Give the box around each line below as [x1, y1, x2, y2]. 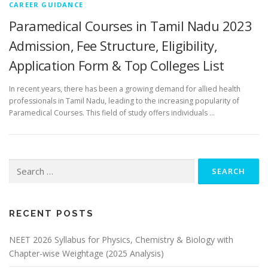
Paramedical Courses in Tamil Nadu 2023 [9, 17, 252, 35]
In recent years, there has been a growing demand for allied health [9, 84, 240, 95]
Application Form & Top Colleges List [9, 56, 224, 74]
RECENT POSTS [9, 208, 94, 220]
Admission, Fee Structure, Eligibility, [9, 36, 218, 54]
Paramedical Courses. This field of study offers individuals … [9, 108, 215, 118]
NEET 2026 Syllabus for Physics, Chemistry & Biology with [9, 234, 233, 246]
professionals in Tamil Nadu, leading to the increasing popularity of [9, 96, 239, 106]
